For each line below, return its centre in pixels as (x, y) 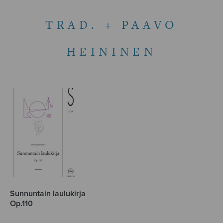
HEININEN (111, 52)
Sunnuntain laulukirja (48, 194)
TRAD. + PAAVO (111, 25)
